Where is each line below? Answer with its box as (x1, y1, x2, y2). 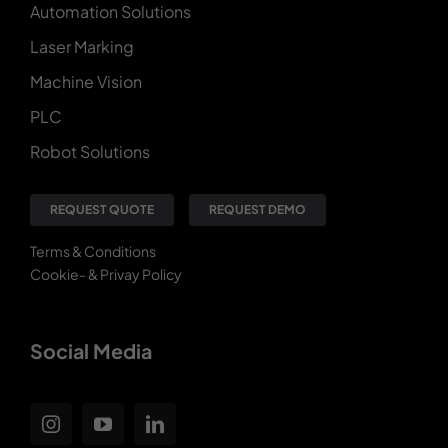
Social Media (29, 339, 152, 364)
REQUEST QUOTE (49, 202, 154, 218)
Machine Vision (29, 71, 142, 93)
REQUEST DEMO (208, 202, 306, 218)
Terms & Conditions (29, 242, 156, 261)
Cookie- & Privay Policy (29, 265, 182, 284)
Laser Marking (29, 36, 134, 58)
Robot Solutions (29, 141, 150, 163)
